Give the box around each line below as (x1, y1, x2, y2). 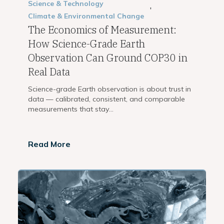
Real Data (28, 65, 70, 79)
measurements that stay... (28, 104, 113, 114)
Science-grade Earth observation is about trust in (28, 84, 191, 94)
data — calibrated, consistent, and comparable (28, 94, 185, 104)
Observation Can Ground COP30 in (28, 51, 187, 65)
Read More (28, 139, 70, 149)
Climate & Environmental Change (28, 11, 144, 21)
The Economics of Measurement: (28, 23, 176, 37)
